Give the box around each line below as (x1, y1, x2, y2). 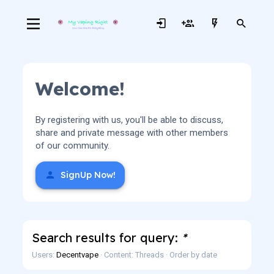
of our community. (35, 140, 109, 152)
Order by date (169, 250, 217, 260)
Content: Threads (103, 250, 164, 260)
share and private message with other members (35, 127, 228, 139)
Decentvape (56, 250, 98, 260)
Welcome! (35, 77, 125, 100)
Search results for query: (31, 230, 182, 246)
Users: (31, 250, 56, 260)
